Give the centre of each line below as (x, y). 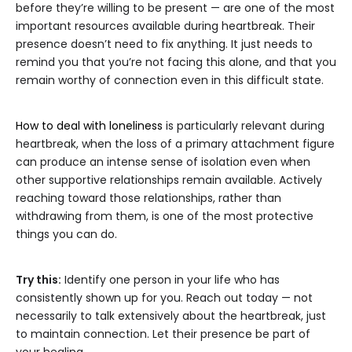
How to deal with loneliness (89, 126)
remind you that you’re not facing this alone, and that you (176, 62)
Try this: (38, 280)
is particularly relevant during (244, 126)
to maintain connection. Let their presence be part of (163, 334)
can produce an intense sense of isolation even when (163, 162)
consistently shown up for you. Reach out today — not (164, 298)
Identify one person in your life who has (170, 280)
